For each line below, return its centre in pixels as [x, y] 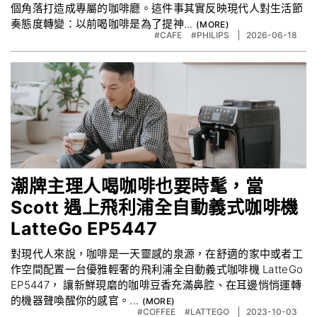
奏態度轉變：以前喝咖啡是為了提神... [104, 24]
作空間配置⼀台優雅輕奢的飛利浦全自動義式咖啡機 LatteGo [157, 269]
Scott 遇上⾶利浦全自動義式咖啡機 [155, 207]
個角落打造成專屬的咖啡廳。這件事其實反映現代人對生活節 [157, 8]
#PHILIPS [211, 35]
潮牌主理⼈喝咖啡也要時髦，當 [137, 186]
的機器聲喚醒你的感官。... [76, 300]
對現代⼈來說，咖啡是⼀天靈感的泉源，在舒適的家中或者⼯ [157, 254]
